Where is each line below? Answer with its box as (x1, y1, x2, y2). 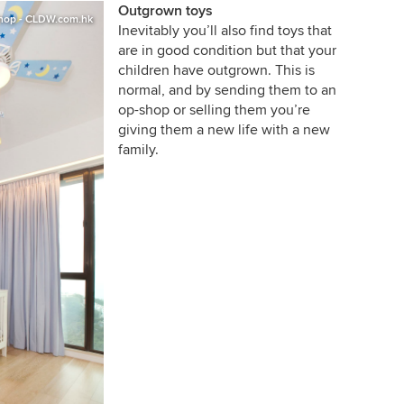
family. (117, 141, 159, 160)
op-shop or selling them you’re (117, 101, 310, 120)
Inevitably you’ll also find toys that (117, 22, 332, 41)
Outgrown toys (117, 2, 213, 21)
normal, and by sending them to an (117, 81, 336, 100)
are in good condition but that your (117, 41, 336, 60)
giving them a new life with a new (117, 121, 330, 140)
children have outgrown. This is (117, 61, 315, 80)
